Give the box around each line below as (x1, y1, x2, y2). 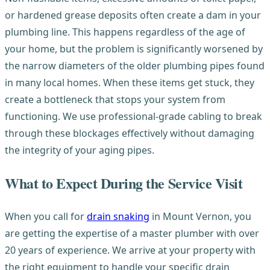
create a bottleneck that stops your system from (5, 92, 225, 106)
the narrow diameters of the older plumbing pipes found (5, 58, 265, 72)
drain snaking (87, 209, 149, 223)
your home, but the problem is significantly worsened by (5, 42, 263, 55)
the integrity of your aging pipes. (5, 143, 154, 157)
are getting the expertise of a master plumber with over (5, 226, 259, 240)
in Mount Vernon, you (149, 209, 251, 223)
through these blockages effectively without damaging (5, 126, 254, 140)
